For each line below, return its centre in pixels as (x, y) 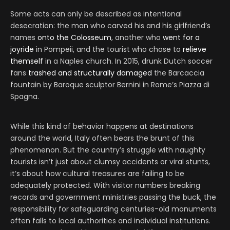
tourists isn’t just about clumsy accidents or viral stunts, (110, 162)
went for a (181, 38)
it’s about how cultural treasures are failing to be (97, 174)
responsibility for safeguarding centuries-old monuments (113, 209)
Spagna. (25, 97)
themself (27, 61)
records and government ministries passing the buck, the (113, 197)
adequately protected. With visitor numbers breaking (105, 186)
